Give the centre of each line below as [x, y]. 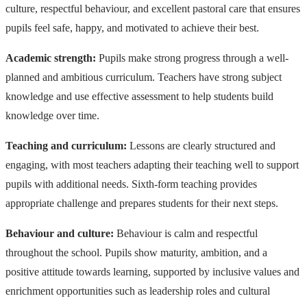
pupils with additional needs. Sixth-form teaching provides [131, 184]
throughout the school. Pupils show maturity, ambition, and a [136, 252]
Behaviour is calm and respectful [186, 233]
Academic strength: [51, 58]
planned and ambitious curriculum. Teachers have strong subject [144, 77]
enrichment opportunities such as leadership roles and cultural [138, 291]
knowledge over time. [52, 115]
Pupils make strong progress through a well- [192, 58]
